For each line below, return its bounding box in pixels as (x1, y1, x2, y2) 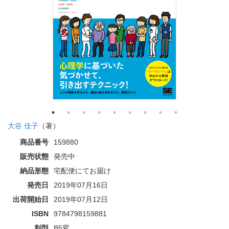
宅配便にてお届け (54, 166, 111, 175)
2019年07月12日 (54, 195, 108, 203)
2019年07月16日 (54, 180, 108, 189)
